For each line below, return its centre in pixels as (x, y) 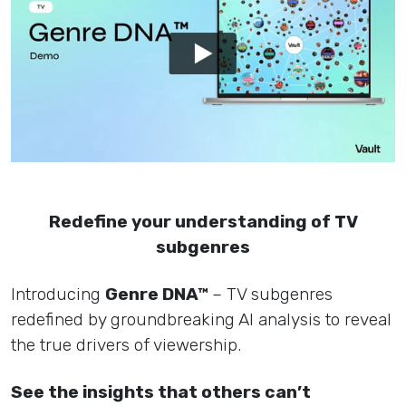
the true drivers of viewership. (126, 345)
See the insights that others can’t (161, 392)
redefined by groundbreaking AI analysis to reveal (201, 320)
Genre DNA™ (159, 295)
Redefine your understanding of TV (203, 222)
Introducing (58, 295)
